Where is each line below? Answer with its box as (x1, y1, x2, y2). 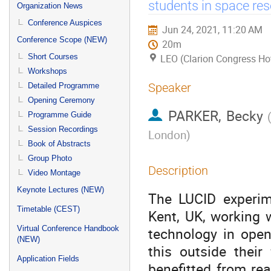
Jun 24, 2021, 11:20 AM (162, 23, 263, 36)
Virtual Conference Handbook (17, 224, 119, 233)
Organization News (17, 1, 83, 10)
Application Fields (17, 254, 79, 263)
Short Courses (28, 52, 78, 61)
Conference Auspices (28, 18, 102, 27)
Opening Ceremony (28, 96, 95, 105)
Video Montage (28, 168, 80, 177)
